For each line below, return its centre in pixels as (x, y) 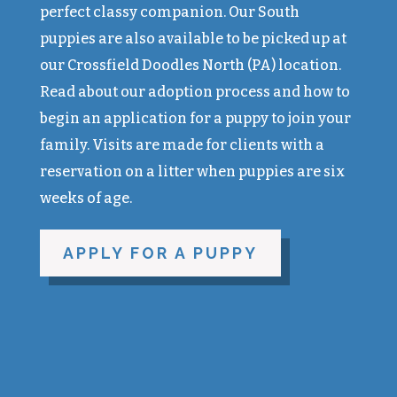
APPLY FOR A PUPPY (160, 253)
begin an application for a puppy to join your (195, 119)
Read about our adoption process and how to (195, 92)
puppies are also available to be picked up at (193, 39)
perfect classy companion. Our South (169, 12)
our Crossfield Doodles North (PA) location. (190, 66)
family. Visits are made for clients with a (182, 145)
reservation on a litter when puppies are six (192, 172)
